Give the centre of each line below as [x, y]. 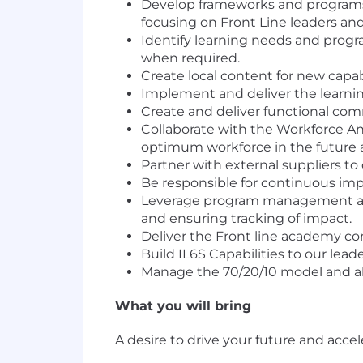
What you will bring [183, 306]
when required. [190, 58]
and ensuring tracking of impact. [246, 219]
